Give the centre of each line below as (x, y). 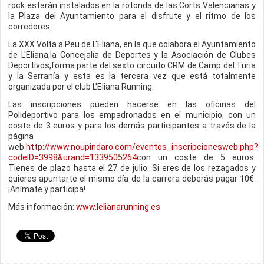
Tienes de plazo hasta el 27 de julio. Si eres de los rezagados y (132, 168)
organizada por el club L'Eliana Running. (81, 87)
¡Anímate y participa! (47, 189)
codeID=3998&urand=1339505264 (72, 157)
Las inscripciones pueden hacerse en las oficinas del (132, 104)
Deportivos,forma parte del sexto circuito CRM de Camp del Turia (132, 65)
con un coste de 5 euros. (196, 157)
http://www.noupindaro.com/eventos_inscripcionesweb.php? (142, 147)
